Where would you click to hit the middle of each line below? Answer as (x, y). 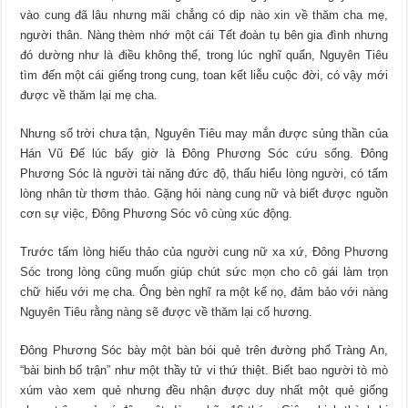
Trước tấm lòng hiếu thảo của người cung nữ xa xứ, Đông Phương (204, 252)
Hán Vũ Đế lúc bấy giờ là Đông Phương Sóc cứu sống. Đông (204, 154)
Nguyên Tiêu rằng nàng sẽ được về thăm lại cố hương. (167, 312)
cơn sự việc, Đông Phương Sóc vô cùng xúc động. (157, 214)
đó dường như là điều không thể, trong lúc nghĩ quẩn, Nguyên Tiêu (204, 56)
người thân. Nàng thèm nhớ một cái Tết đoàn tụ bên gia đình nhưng (204, 36)
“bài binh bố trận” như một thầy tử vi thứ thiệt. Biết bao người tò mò (204, 371)
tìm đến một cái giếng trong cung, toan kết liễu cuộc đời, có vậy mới (204, 76)
